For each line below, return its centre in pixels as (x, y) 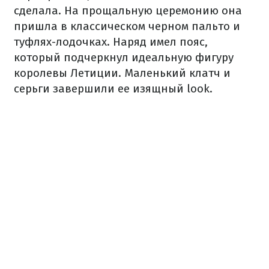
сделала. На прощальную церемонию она (128, 11)
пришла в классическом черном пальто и (127, 26)
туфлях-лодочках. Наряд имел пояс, (111, 42)
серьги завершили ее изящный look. (113, 89)
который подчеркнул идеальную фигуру (124, 58)
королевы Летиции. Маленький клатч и (122, 73)
